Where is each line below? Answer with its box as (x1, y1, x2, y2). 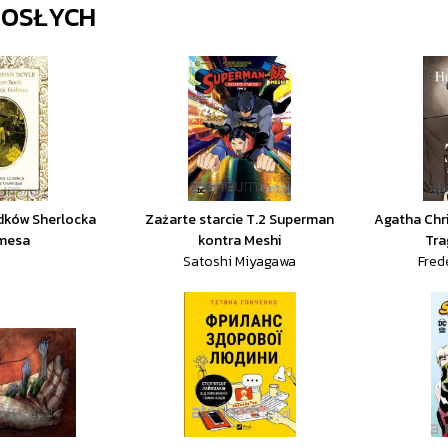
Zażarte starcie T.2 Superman (145, 209, 335, 230)
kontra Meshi (198, 230, 282, 251)
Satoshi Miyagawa (183, 251, 297, 272)
